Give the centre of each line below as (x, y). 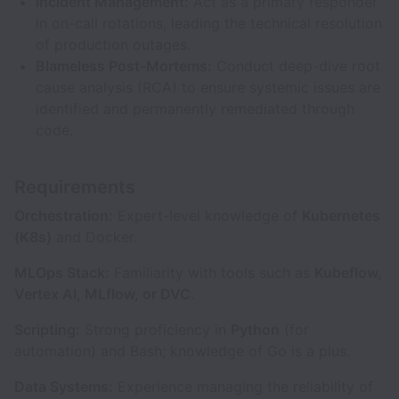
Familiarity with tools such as (212, 273)
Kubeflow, (348, 273)
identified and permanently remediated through (195, 109)
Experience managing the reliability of (243, 387)
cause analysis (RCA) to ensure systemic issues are (208, 87)
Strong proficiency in (155, 330)
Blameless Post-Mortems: (124, 66)
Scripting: (47, 330)
